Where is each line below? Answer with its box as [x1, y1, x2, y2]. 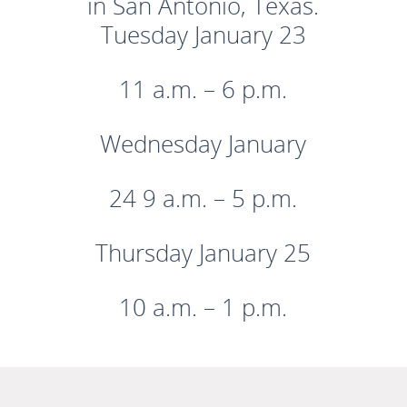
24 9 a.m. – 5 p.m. [109, 181, 298, 214]
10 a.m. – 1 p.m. [119, 290, 288, 323]
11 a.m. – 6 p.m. [119, 72, 288, 105]
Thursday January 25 [95, 235, 312, 269]
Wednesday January [100, 126, 307, 160]
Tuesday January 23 [100, 17, 306, 51]
